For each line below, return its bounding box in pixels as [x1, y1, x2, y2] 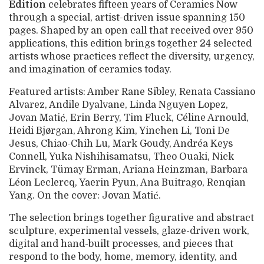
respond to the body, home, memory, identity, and [9, 251, 237, 262]
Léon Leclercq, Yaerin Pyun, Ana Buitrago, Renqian [9, 177, 246, 188]
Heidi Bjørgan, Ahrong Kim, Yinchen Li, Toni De [9, 125, 230, 136]
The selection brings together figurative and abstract [9, 212, 254, 223]
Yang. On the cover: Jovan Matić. [9, 190, 161, 201]
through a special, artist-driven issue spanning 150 [9, 12, 245, 23]
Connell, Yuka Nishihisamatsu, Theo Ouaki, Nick [9, 151, 234, 162]
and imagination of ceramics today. [9, 64, 171, 75]
